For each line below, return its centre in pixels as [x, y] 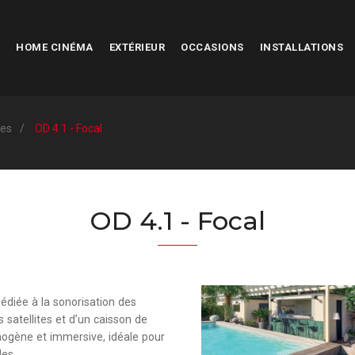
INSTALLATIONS [301, 48]
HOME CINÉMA [55, 48]
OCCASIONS [212, 48]
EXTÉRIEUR [137, 48]
